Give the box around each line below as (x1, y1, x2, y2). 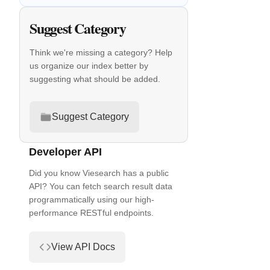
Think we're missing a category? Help (30, 48, 172, 57)
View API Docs (51, 242, 115, 252)
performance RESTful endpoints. (29, 207, 154, 218)
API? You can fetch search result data (29, 181, 172, 191)
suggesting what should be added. (30, 74, 160, 84)
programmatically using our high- (29, 194, 154, 204)
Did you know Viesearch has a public (29, 168, 169, 178)
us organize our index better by (30, 61, 148, 71)
